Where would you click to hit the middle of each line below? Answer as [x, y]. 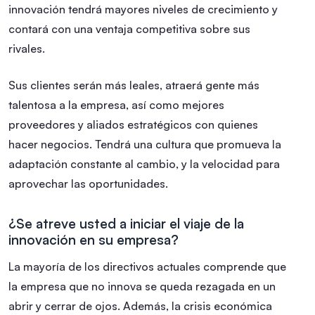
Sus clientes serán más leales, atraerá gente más [134, 85]
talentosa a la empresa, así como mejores [116, 104]
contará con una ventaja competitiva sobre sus [129, 28]
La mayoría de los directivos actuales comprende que [147, 266]
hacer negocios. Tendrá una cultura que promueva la [145, 144]
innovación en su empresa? [94, 239]
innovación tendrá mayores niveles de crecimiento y [143, 9]
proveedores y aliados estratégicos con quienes [133, 124]
